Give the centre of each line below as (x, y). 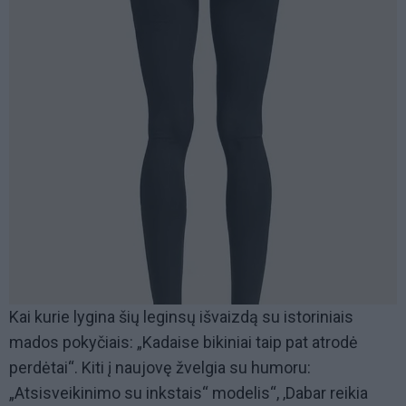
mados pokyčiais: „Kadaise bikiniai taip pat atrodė (184, 343)
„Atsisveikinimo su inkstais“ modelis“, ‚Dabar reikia (188, 393)
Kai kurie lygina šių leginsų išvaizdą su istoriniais (181, 317)
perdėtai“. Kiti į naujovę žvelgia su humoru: (160, 368)
